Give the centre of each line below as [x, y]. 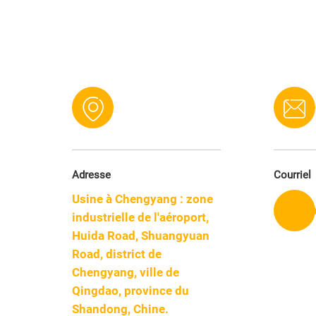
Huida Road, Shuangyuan [141, 236]
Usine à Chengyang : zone [142, 199]
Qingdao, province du [130, 291]
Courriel [292, 175]
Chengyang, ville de [126, 273]
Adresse [91, 175]
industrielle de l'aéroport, [140, 218]
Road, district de [117, 254]
